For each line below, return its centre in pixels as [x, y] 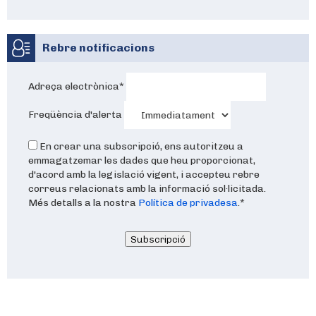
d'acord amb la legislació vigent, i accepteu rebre [144, 175]
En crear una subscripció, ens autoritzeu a [141, 146]
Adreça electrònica [74, 86]
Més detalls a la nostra [83, 203]
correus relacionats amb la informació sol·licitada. [147, 189]
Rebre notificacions [98, 48]
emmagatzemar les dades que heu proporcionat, [142, 160]
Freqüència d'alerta [75, 114]
